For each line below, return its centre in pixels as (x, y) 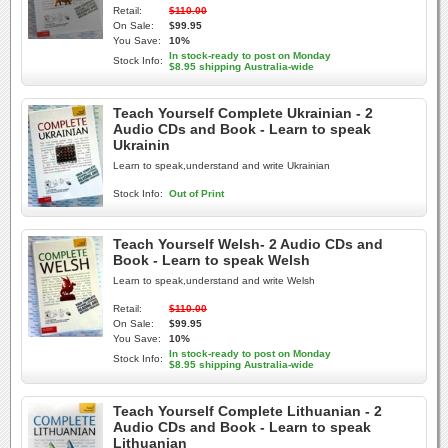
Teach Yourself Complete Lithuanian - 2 (247, 411)
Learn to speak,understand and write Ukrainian (221, 165)
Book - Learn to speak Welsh (211, 260)
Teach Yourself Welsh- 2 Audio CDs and (248, 244)
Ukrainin (141, 145)
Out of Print (196, 193)
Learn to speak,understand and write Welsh (214, 280)
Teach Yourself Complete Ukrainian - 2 (243, 113)
